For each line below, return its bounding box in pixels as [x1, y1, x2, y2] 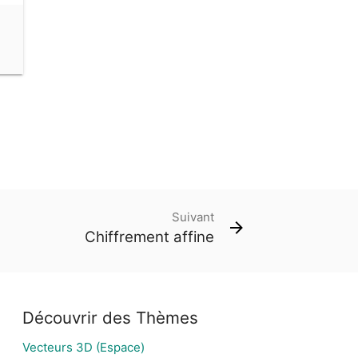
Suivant [172, 209, 214, 225]
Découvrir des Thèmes [22, 308, 198, 328]
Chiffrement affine [85, 227, 214, 246]
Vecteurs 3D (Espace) [22, 340, 145, 355]
